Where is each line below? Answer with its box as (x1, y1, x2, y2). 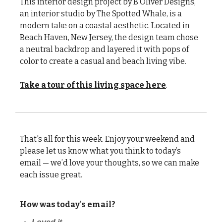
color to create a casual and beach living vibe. (20, 56, 186, 66)
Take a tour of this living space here (20, 80, 166, 90)
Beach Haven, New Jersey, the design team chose (20, 33, 198, 43)
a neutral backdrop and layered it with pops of (20, 45, 189, 55)
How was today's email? (20, 200, 115, 210)
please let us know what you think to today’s (20, 146, 181, 156)
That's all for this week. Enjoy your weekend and (20, 134, 195, 144)
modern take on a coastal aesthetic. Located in (20, 21, 190, 31)
